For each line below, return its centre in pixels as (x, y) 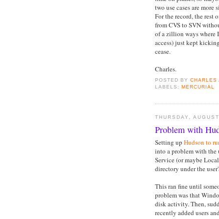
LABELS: (168, 87)
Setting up (169, 142)
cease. (163, 51)
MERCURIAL (198, 87)
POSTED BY (173, 80)
